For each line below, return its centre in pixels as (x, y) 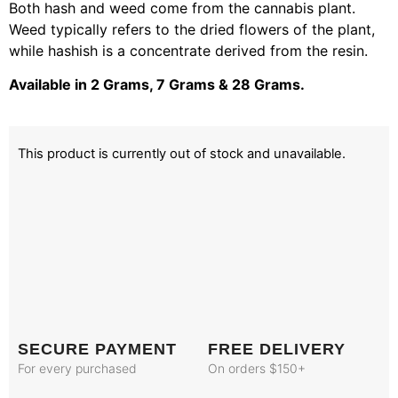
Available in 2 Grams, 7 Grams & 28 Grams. (157, 85)
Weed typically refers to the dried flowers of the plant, (192, 29)
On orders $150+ (257, 369)
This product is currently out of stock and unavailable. (182, 153)
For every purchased (77, 369)
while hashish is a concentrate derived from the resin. (188, 50)
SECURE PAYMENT (97, 350)
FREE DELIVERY (277, 350)
